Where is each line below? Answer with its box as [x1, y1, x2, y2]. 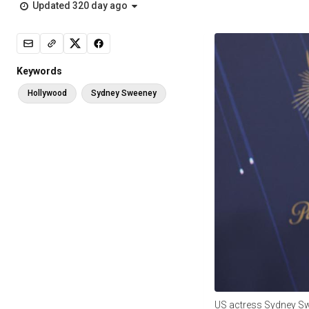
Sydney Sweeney [91, 88, 157, 98]
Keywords [17, 66, 62, 77]
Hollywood [28, 88, 67, 98]
